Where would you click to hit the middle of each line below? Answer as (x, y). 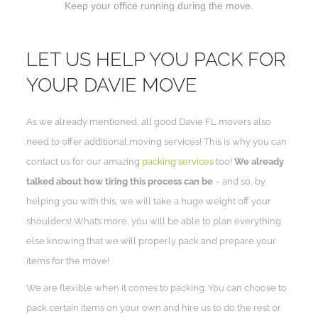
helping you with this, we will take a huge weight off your (149, 201)
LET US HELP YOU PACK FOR (157, 59)
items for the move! (68, 261)
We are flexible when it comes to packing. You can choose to (157, 287)
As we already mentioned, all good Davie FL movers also (149, 121)
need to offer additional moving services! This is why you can (157, 141)
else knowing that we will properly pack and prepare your (152, 241)
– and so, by (240, 181)
